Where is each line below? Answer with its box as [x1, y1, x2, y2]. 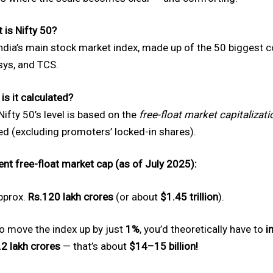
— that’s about [60, 240, 129, 252]
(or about [113, 190, 160, 203]
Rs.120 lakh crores [28, 190, 113, 203]
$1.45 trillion [160, 190, 218, 203]
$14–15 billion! [129, 240, 198, 252]
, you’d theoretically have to [140, 223, 266, 235]
